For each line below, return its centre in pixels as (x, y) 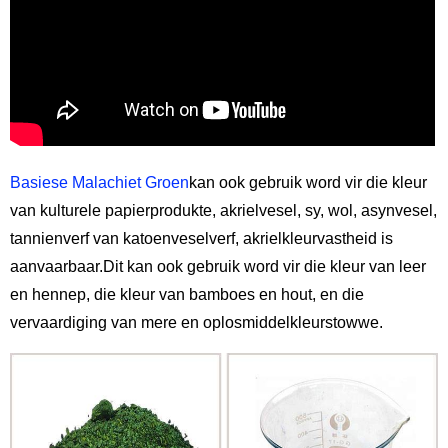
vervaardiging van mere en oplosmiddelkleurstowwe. (196, 323)
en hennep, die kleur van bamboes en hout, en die (187, 295)
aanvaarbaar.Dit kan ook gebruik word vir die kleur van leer (218, 267)
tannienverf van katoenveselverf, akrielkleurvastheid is (201, 239)
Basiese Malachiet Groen (99, 183)
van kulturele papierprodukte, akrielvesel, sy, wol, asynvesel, (223, 211)
